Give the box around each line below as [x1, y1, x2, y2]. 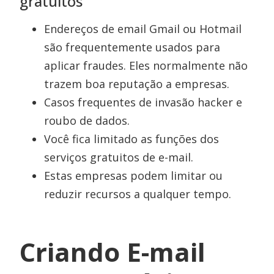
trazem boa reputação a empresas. [44, 76, 230, 92]
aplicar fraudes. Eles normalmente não [44, 58, 248, 73]
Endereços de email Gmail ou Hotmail [44, 21, 242, 37]
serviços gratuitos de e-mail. [44, 150, 194, 165]
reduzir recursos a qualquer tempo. [44, 187, 232, 202]
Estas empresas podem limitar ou [44, 168, 223, 183]
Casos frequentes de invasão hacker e [44, 95, 243, 110]
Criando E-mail [20, 234, 206, 270]
